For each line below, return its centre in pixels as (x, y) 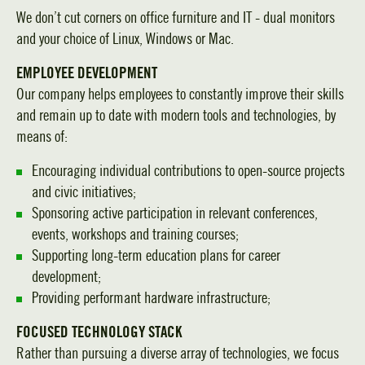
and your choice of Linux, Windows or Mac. (125, 39)
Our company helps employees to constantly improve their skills (180, 95)
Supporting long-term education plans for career (156, 256)
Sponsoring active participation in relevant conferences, (175, 213)
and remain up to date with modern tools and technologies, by (176, 116)
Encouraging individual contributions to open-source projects (188, 171)
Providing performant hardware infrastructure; (151, 298)
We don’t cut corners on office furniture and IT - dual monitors (176, 18)
